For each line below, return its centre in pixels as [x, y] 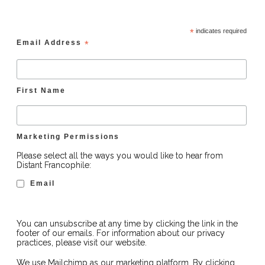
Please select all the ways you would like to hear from [119, 155]
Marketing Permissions [68, 137]
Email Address [50, 43]
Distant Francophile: [54, 165]
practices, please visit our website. [81, 243]
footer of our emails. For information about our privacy [120, 233]
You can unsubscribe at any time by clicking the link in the [127, 224]
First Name [41, 91]
